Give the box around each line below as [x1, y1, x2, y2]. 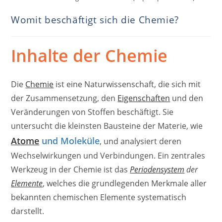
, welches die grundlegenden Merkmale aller [43, 177, 207, 189]
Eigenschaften [117, 92, 170, 104]
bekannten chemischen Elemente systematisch [11, 191, 187, 203]
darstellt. [11, 205, 45, 217]
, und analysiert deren [100, 135, 182, 147]
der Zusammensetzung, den [11, 92, 118, 104]
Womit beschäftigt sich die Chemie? [11, 13, 179, 26]
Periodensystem [130, 164, 185, 175]
